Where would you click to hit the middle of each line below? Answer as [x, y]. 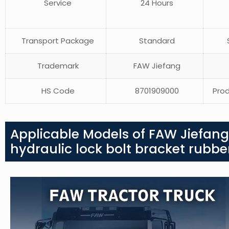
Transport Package [56, 41]
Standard [155, 41]
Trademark [56, 66]
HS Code [56, 91]
